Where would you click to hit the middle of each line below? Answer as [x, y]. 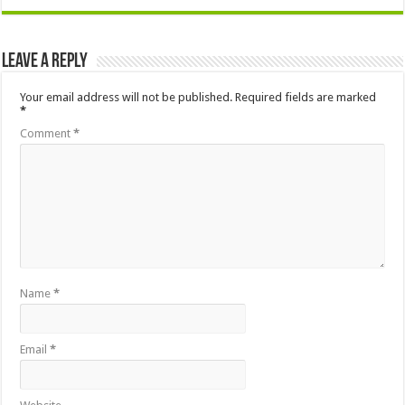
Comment [47, 133]
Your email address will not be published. [127, 97]
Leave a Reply [45, 61]
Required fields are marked [306, 97]
